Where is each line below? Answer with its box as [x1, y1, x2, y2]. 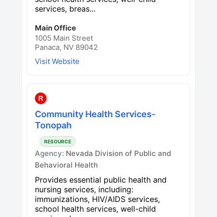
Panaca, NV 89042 [35, 42, 98, 52]
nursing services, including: [35, 184, 133, 194]
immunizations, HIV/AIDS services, [35, 194, 160, 204]
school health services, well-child [35, 203, 156, 214]
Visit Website [35, 56, 79, 66]
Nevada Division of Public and [66, 148, 171, 158]
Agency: [35, 148, 66, 158]
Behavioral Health [35, 160, 98, 170]
